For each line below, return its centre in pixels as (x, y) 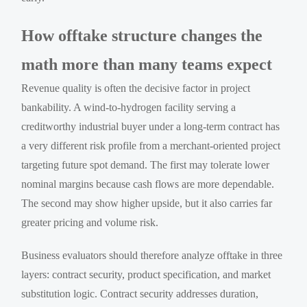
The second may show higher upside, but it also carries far (147, 203)
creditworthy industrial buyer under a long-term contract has (151, 126)
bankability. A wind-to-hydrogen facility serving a (129, 107)
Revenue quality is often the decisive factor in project (136, 88)
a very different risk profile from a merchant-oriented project (151, 145)
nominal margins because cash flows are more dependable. (148, 184)
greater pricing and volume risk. (90, 222)
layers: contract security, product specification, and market (146, 274)
